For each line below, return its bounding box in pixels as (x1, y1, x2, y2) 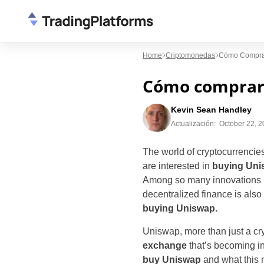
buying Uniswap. (143, 203, 217, 213)
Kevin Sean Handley (171, 105, 252, 114)
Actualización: (171, 120, 216, 128)
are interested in (143, 161, 212, 171)
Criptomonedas (166, 51, 215, 60)
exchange (143, 240, 187, 250)
